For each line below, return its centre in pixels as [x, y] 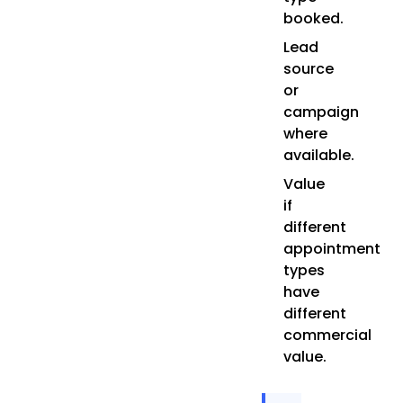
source [308, 69]
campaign [321, 112]
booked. [313, 18]
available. [318, 155]
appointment [331, 249]
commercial [327, 335]
